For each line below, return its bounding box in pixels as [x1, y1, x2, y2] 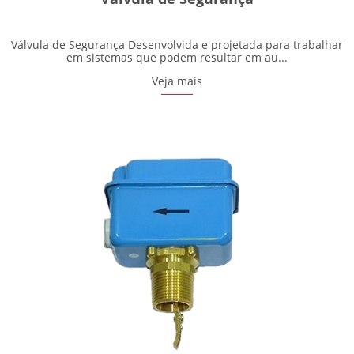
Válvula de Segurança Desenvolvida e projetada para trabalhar [11, 37, 343, 53]
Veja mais [152, 73, 202, 89]
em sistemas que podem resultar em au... [66, 50, 288, 66]
